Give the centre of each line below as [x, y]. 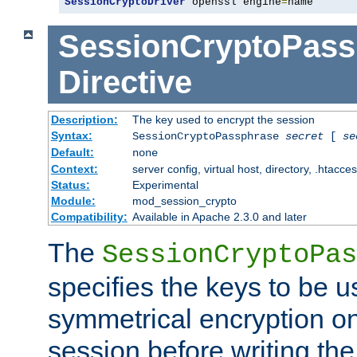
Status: [70, 184]
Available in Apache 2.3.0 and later [219, 216]
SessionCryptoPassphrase [208, 136]
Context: [74, 169]
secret [304, 136]
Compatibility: [89, 216]
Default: [72, 152]
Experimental [165, 184]
